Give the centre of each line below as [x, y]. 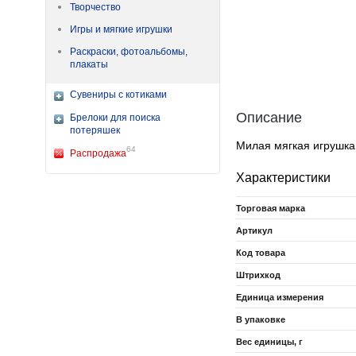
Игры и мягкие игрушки [121, 29]
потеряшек [95, 130]
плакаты [89, 64]
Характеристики [283, 177]
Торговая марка [271, 208]
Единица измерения [280, 297]
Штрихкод [258, 275]
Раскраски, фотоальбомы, [129, 52]
